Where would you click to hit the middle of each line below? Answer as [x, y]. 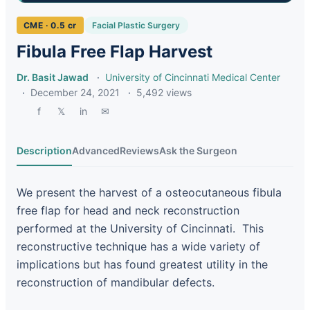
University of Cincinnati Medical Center [193, 77]
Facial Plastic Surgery [136, 25]
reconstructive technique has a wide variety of [138, 246]
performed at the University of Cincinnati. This [140, 228]
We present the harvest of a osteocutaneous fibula [149, 192]
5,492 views [164, 92]
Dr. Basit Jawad [53, 77]
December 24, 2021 [75, 92]
